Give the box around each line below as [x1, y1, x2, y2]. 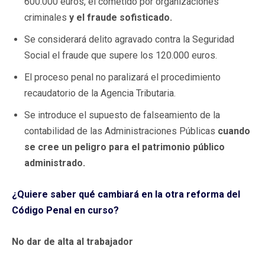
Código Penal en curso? [12, 204, 119, 216]
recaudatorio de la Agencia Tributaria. [24, 87, 176, 99]
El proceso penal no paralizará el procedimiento [24, 71, 221, 83]
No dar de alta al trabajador [12, 235, 133, 247]
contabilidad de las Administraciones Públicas [24, 125, 218, 137]
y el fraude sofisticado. [67, 11, 172, 23]
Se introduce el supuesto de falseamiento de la [24, 109, 220, 121]
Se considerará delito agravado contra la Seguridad [24, 33, 234, 45]
